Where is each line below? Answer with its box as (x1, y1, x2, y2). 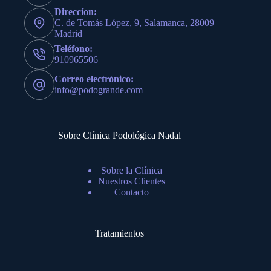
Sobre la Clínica (100, 165, 162, 176)
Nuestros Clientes (97, 176, 165, 187)
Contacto (114, 187, 149, 198)
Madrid (54, 28, 82, 39)
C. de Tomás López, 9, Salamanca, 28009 (54, 18, 214, 28)
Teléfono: (54, 44, 93, 54)
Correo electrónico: (54, 74, 134, 85)
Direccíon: (54, 7, 97, 18)
